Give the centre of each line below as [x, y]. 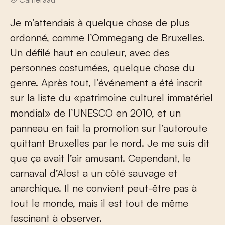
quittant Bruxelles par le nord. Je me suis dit [110, 143]
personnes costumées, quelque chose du [102, 68]
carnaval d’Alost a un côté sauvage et [94, 173]
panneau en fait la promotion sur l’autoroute [109, 128]
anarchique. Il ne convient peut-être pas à [103, 188]
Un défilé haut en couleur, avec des [90, 53]
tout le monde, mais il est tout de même [99, 203]
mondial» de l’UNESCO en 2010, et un [95, 113]
